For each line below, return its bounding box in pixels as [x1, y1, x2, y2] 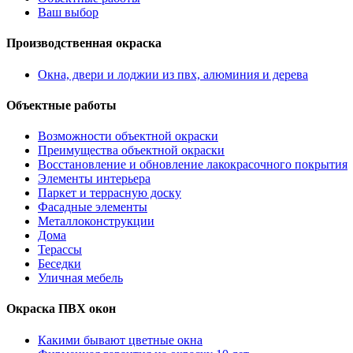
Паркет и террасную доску [38, 186, 181, 200]
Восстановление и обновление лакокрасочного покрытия [38, 158, 347, 172]
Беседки [38, 257, 81, 271]
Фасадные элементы [38, 200, 147, 214]
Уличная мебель [38, 271, 123, 285]
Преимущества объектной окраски [38, 143, 225, 158]
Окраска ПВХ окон [6, 302, 116, 316]
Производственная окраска [6, 36, 162, 50]
